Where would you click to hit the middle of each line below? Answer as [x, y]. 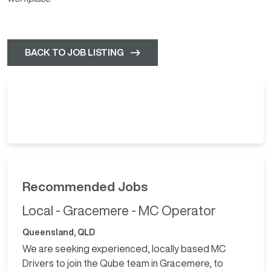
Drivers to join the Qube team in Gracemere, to [123, 263]
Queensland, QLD [59, 232]
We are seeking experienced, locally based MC [124, 248]
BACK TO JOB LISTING [74, 52]
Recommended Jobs [85, 186]
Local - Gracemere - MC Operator [119, 210]
